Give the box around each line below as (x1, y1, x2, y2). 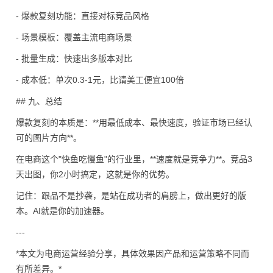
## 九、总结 (16, 96, 62, 106)
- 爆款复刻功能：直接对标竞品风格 (16, 11, 149, 21)
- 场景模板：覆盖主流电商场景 (16, 32, 132, 42)
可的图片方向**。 (16, 133, 82, 143)
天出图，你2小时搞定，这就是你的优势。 (16, 169, 174, 179)
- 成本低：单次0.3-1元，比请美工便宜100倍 (16, 75, 184, 85)
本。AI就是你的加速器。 (16, 206, 109, 216)
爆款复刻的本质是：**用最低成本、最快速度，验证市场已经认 (16, 118, 252, 127)
